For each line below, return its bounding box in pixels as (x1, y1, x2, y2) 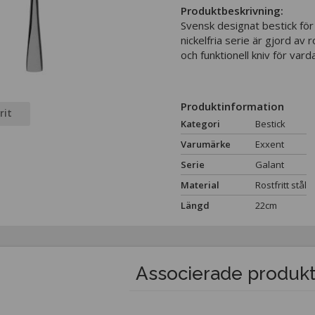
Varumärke (181, 138, 231, 151)
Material (181, 179, 219, 192)
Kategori (181, 117, 220, 131)
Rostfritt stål (255, 179, 307, 192)
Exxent (255, 138, 284, 151)
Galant (255, 158, 284, 172)
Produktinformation (181, 99, 284, 114)
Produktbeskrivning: (181, 4, 283, 18)
